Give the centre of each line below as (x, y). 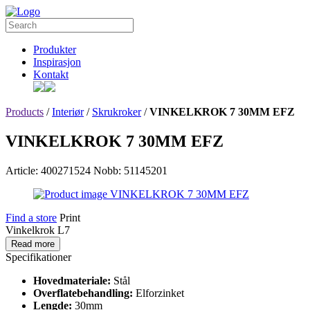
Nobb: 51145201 (130, 170)
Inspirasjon (57, 62)
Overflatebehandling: (84, 293)
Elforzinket (160, 293)
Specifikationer (38, 257)
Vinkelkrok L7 (38, 230)
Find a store (31, 217)
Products (25, 112)
